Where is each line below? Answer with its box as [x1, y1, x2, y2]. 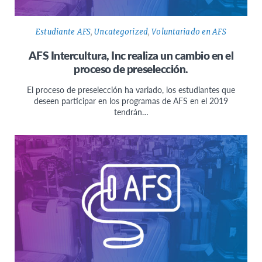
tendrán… [113, 106, 149, 118]
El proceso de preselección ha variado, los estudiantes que [27, 84, 235, 96]
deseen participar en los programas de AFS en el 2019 [34, 95, 228, 107]
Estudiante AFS [36, 27, 91, 37]
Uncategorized [94, 27, 149, 37]
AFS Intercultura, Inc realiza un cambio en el [28, 47, 234, 64]
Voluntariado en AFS [151, 27, 226, 37]
